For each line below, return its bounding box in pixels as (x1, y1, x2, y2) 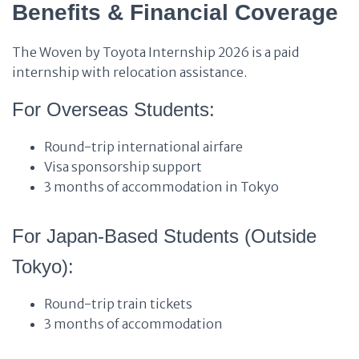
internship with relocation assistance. (12, 64, 247, 80)
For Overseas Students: (12, 99, 215, 120)
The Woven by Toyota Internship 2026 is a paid (12, 44, 299, 60)
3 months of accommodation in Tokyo (44, 179, 279, 195)
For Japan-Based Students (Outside (12, 225, 317, 247)
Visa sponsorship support (44, 159, 202, 175)
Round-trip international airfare (44, 139, 243, 155)
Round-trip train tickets (44, 296, 192, 312)
